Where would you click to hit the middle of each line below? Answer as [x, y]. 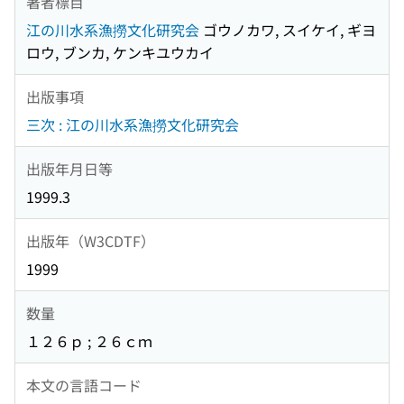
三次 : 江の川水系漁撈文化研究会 [133, 125]
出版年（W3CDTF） [91, 240]
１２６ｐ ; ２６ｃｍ [89, 341]
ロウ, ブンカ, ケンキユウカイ [120, 53]
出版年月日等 [69, 168]
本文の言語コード [84, 385]
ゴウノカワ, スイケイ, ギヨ [288, 30]
